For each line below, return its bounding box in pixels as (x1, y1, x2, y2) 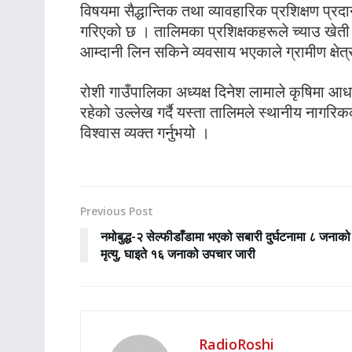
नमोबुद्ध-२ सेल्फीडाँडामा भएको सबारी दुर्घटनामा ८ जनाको (101, 228, 350, 246)
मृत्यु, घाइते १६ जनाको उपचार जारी (101, 245, 255, 263)
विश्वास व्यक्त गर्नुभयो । (80, 122, 210, 144)
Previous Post (80, 203, 153, 219)
